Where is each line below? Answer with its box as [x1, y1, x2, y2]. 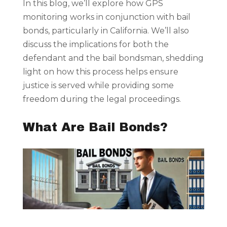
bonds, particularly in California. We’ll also [22, 26, 189, 36]
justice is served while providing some [22, 81, 174, 91]
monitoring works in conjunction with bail [22, 12, 191, 22]
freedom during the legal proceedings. [22, 94, 181, 104]
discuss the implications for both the [22, 40, 169, 50]
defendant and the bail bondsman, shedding [22, 53, 204, 63]
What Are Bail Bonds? [22, 121, 168, 134]
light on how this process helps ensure [22, 67, 178, 77]
